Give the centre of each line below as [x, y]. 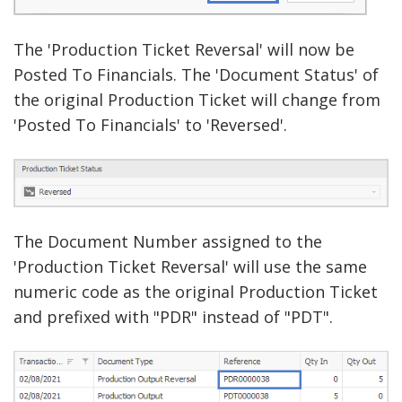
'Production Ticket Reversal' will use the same [190, 266]
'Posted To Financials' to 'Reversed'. [150, 125]
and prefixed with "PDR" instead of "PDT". [173, 316]
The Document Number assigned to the [168, 241]
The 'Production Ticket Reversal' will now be [184, 50]
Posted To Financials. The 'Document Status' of [196, 75]
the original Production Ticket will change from [197, 100]
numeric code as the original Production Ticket [196, 291]
